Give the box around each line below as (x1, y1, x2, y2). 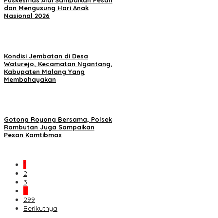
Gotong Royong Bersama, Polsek (4, 115, 112, 123)
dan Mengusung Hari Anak (4, 4, 89, 12)
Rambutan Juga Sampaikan (4, 123, 94, 131)
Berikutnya (23, 203, 57, 213)
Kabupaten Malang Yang (4, 67, 85, 75)
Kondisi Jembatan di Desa (4, 52, 88, 60)
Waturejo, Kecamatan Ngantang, (4, 59, 112, 68)
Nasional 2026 (4, 12, 50, 20)
